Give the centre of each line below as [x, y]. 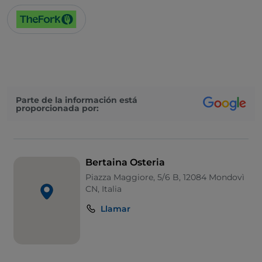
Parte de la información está [77, 100]
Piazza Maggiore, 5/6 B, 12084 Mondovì [165, 177]
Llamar [115, 209]
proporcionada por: [57, 108]
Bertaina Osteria [125, 163]
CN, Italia [103, 189]
